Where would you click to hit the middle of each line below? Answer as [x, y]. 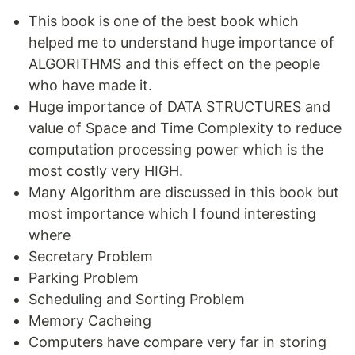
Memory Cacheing [90, 321]
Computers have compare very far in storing [177, 342]
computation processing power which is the [176, 150]
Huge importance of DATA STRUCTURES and [179, 107]
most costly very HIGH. [106, 171]
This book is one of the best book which [164, 21]
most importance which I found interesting [172, 214]
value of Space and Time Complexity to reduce [185, 128]
